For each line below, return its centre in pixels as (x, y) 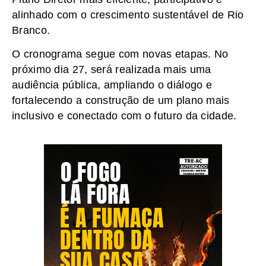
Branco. (31, 30)
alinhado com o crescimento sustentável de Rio (128, 15)
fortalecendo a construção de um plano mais (121, 101)
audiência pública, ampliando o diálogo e (112, 85)
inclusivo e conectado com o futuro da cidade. (124, 116)
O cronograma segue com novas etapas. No (120, 54)
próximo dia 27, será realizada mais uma (112, 70)
